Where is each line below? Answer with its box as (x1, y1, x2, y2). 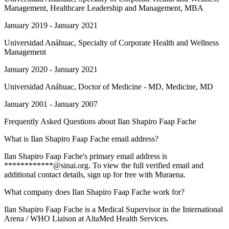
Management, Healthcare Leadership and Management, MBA (4, 4, 203, 12)
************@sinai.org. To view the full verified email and (4, 161, 203, 170)
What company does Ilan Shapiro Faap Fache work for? (4, 188, 185, 196)
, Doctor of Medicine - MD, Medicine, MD (74, 82, 213, 91)
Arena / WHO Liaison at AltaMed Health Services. (4, 214, 169, 223)
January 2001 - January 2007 (4, 100, 98, 108)
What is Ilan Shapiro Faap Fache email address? (4, 134, 158, 143)
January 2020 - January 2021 (4, 65, 98, 74)
